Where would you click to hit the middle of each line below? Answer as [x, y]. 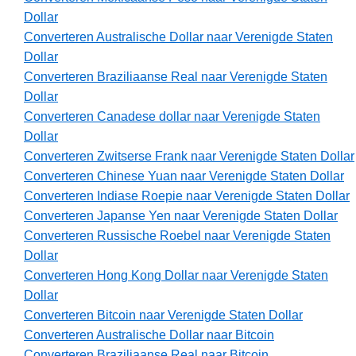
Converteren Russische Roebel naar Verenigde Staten [177, 236]
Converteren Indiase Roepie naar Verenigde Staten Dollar [187, 196]
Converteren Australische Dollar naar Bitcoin [149, 335]
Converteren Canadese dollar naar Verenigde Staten [172, 117]
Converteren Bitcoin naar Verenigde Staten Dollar [163, 315]
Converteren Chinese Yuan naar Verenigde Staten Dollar [184, 176]
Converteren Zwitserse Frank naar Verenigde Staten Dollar [189, 157]
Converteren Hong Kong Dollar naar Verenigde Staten [176, 276]
